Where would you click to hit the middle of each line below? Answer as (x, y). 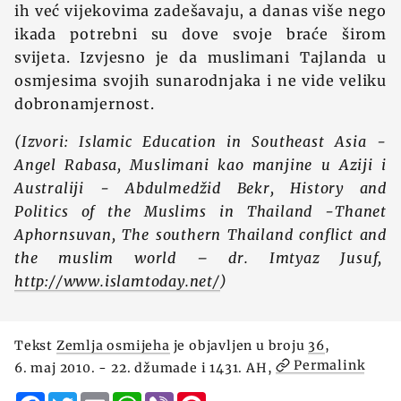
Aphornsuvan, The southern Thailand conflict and (200, 235)
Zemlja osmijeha (113, 346)
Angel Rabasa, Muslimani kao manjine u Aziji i (200, 165)
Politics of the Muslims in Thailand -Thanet (200, 211)
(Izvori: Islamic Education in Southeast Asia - (200, 141)
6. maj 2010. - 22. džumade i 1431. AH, (145, 368)
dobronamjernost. (87, 104)
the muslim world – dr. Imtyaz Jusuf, (200, 258)
